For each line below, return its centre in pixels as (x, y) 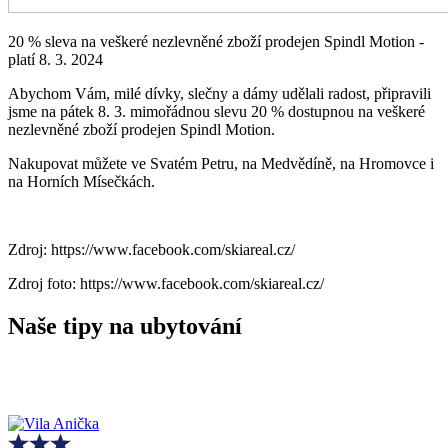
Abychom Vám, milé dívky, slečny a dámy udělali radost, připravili (219, 93)
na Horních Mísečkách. (81, 181)
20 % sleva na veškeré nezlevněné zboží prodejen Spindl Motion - (216, 41)
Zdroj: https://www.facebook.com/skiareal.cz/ (151, 249)
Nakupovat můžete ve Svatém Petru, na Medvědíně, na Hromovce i (221, 163)
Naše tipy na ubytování (125, 325)
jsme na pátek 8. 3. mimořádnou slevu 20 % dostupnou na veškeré (216, 111)
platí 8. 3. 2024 (55, 59)
